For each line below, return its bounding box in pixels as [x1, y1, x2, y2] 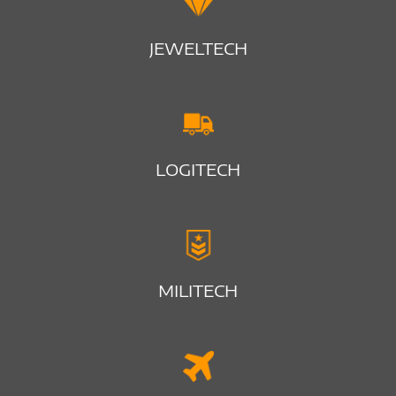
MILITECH [158, 279, 238, 301]
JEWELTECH [148, 37, 247, 58]
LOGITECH [156, 158, 240, 179]
